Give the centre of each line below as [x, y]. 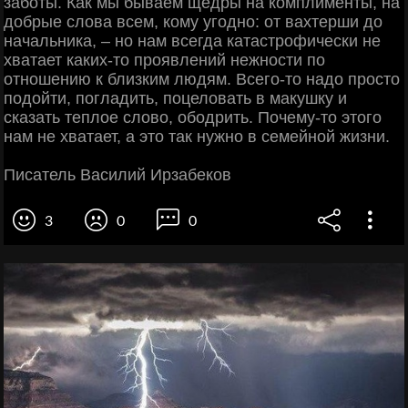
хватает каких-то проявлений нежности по [164, 60]
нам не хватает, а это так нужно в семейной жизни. [197, 136]
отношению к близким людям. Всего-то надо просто [202, 79]
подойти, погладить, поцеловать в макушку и [175, 98]
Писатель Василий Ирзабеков [117, 174]
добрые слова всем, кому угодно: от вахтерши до [193, 21]
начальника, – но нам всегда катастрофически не [192, 41]
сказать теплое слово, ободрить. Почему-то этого [193, 117]
